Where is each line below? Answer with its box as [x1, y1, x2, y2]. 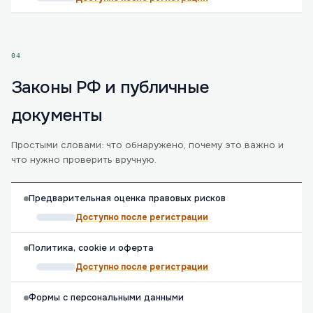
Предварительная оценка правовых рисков [29, 193, 226, 204]
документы [11, 104, 103, 126]
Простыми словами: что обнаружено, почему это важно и [11, 139, 284, 151]
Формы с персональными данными [29, 292, 184, 303]
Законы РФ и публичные [11, 76, 209, 99]
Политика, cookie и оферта [29, 242, 154, 254]
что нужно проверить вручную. [11, 154, 156, 166]
